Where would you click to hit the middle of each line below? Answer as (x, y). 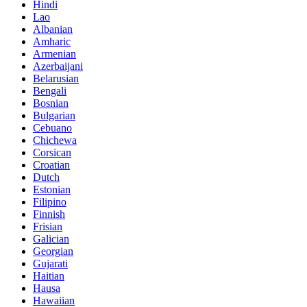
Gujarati (50, 263)
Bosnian (51, 103)
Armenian (54, 53)
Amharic (52, 41)
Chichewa (55, 140)
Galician (51, 238)
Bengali (50, 90)
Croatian (51, 164)
